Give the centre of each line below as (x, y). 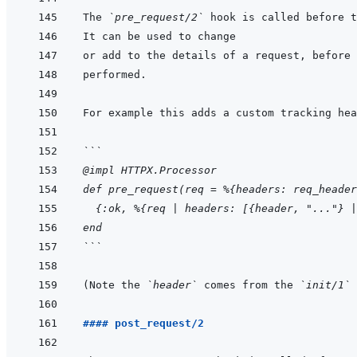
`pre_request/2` (156, 18)
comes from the (249, 285)
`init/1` (325, 285)
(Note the (115, 285)
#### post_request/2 (143, 324)
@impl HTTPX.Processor (150, 171)
